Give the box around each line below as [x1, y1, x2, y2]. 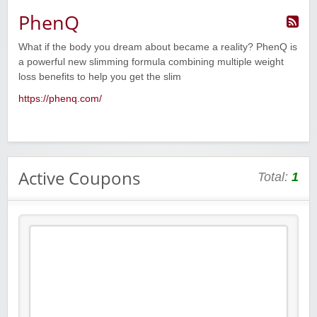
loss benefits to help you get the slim [18, 71, 181, 83]
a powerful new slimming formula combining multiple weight [18, 57, 284, 68]
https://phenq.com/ [18, 93, 102, 105]
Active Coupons [18, 166, 140, 190]
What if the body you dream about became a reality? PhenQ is [18, 42, 297, 53]
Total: [258, 170, 292, 185]
